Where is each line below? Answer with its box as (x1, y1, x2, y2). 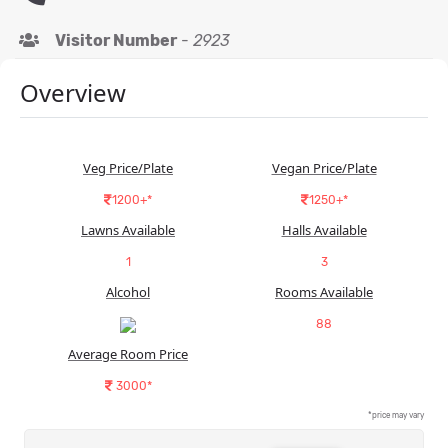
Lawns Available (81, 221, 175, 240)
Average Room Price (68, 345, 188, 364)
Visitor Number (55, 31, 177, 51)
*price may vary (368, 411, 424, 421)
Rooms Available (275, 283, 373, 302)
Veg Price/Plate (83, 159, 173, 178)
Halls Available (281, 221, 367, 240)
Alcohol (106, 283, 150, 302)
